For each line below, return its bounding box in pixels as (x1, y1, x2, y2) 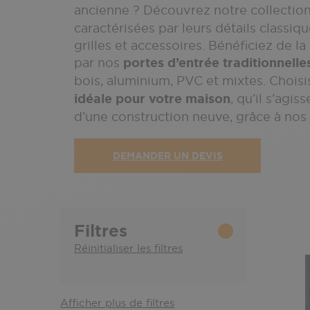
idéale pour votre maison (74, 91, 230, 107)
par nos (74, 55, 120, 71)
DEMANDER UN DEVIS (112, 149, 223, 162)
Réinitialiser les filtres (74, 241, 183, 255)
